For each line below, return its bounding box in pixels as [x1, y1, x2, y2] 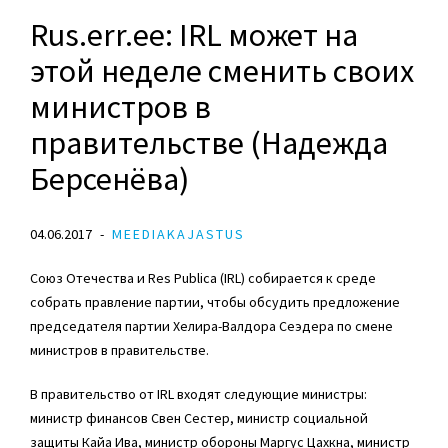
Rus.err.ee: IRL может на [30, 15, 358, 56]
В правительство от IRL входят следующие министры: [30, 385, 367, 404]
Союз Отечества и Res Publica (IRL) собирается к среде [30, 269, 376, 288]
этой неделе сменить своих [30, 51, 414, 92]
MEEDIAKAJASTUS [112, 225, 245, 244]
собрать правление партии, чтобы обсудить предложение [30, 293, 400, 312]
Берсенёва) [30, 159, 189, 200]
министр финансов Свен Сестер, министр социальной [30, 409, 368, 428]
